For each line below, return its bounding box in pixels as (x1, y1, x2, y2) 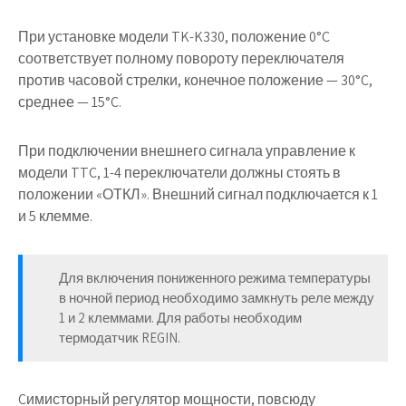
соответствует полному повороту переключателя (18, 49, 344, 68)
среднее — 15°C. (18, 92, 121, 111)
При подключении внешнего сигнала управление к (18, 141, 355, 160)
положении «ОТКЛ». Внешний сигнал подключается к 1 (18, 185, 378, 204)
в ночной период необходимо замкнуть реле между (59, 289, 374, 306)
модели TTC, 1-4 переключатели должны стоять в (18, 163, 341, 182)
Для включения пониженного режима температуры (59, 269, 371, 286)
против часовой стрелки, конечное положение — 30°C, (18, 71, 372, 90)
